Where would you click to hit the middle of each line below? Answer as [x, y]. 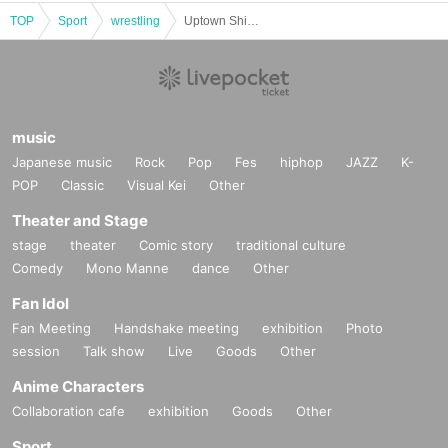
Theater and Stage [80, 220]
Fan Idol [40, 303]
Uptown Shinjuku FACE [253, 20]
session [36, 350]
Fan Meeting [51, 327]
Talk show [114, 350]
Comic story [176, 244]
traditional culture [291, 244]
